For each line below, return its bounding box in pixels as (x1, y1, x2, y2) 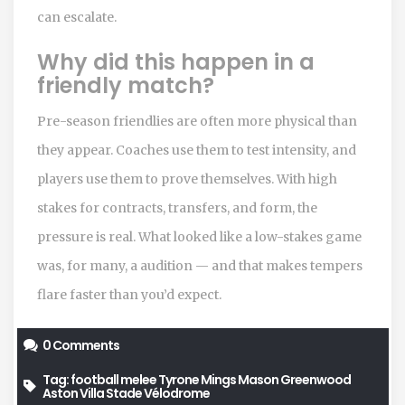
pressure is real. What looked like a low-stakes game (37, 228, 362, 245)
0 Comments (42, 335, 119, 354)
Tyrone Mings (158, 370, 236, 389)
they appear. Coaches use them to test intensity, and (37, 141, 356, 158)
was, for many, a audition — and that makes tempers (37, 257, 363, 274)
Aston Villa (42, 383, 104, 402)
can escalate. (37, 8, 117, 25)
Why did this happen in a (37, 46, 315, 77)
